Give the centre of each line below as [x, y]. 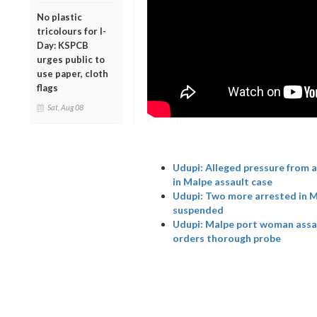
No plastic [59, 17]
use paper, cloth [73, 73]
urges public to [71, 59]
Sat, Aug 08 [65, 107]
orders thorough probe [226, 238]
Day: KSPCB [63, 45]
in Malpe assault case [222, 182]
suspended [198, 210]
